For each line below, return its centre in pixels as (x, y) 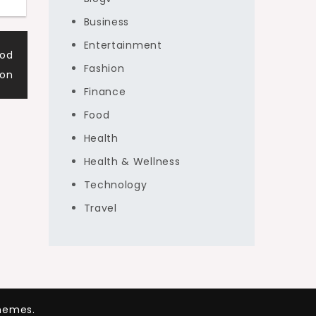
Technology (115, 185)
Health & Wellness (132, 162)
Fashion (104, 68)
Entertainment (123, 45)
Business (107, 22)
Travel (100, 208)
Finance (105, 92)
